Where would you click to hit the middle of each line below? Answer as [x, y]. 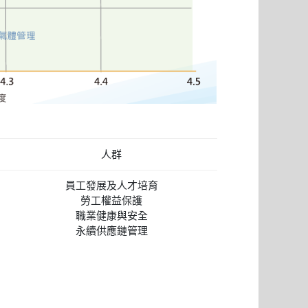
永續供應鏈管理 [111, 230]
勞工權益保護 [111, 200]
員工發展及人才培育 [111, 185]
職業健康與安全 [111, 215]
